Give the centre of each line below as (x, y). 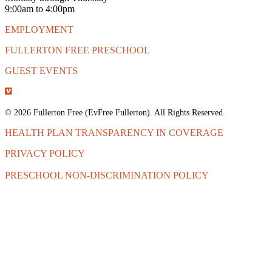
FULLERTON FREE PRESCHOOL (77, 50)
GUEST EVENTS (41, 70)
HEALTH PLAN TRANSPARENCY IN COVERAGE (114, 132)
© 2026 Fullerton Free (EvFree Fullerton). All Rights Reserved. (115, 112)
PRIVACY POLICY (45, 153)
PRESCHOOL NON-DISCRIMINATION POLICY (107, 175)
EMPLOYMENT (39, 29)
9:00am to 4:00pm (40, 8)
